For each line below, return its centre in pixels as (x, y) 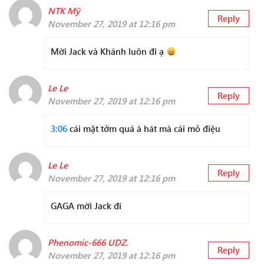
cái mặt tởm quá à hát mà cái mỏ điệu (144, 129)
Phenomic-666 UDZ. (88, 242)
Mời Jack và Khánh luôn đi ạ (108, 52)
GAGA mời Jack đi (86, 206)
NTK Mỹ (64, 11)
